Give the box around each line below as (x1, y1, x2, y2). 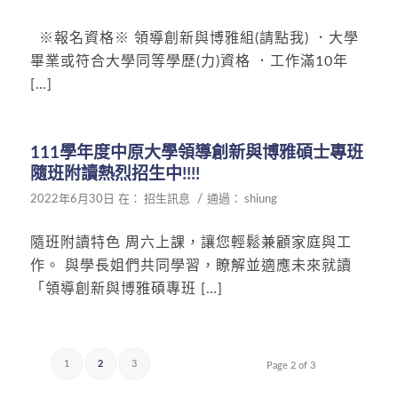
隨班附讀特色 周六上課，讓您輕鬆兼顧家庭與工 (29, 235, 352, 250)
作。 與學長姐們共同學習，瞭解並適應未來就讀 (29, 258, 352, 273)
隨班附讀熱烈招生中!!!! (29, 166, 200, 184)
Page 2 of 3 (267, 361, 316, 371)
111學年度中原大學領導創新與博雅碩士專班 (29, 145, 363, 163)
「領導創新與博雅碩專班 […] (29, 281, 223, 296)
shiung (243, 194, 277, 206)
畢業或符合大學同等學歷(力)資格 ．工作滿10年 (29, 53, 348, 68)
